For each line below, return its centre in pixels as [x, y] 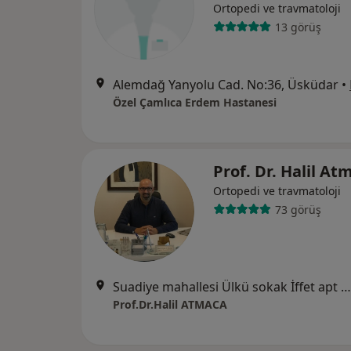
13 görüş [298, 27]
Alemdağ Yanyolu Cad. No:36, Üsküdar [226, 85]
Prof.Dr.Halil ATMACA [170, 304]
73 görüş [298, 209]
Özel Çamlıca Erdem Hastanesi [195, 102]
